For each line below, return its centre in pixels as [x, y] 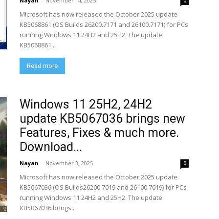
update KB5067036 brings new [102, 119]
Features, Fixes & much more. [99, 133]
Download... [51, 147]
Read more [42, 66]
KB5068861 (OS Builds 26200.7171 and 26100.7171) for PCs [104, 24]
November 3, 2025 [69, 163]
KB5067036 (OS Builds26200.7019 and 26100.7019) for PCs [103, 187]
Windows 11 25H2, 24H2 [86, 104]
